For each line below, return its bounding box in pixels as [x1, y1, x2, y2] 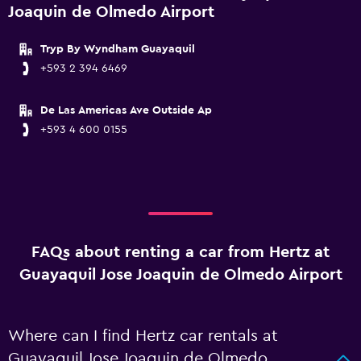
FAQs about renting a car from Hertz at [31, 244, 330, 260]
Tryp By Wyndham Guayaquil [40, 44, 195, 55]
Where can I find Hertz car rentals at [8, 328, 278, 344]
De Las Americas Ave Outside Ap [40, 105, 212, 116]
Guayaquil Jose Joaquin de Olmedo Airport [19, 267, 342, 283]
